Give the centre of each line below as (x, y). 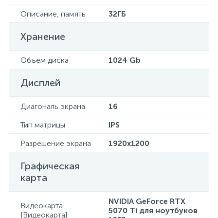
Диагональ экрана (53, 106)
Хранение (43, 36)
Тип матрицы (43, 125)
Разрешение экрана (56, 143)
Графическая (50, 166)
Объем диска (45, 60)
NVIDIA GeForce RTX (147, 201)
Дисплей (40, 83)
